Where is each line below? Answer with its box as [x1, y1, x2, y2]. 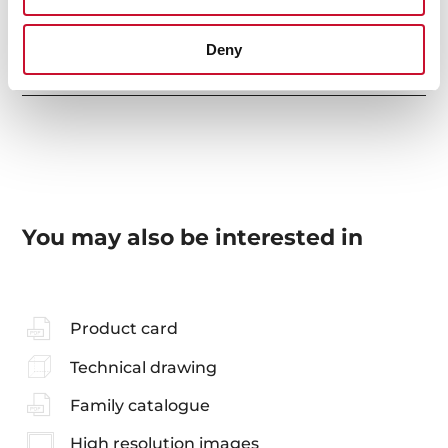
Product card [69, 319, 178, 339]
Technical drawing [69, 357, 217, 377]
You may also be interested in [22, 224, 364, 252]
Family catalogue [69, 395, 210, 415]
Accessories [22, 67, 119, 87]
